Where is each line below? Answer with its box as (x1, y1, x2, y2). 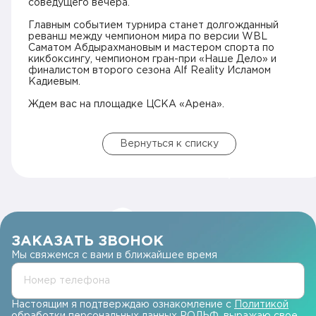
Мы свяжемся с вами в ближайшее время (11, 251, 217, 260)
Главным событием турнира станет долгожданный (28, 21, 279, 30)
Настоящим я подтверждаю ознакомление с (11, 300, 234, 309)
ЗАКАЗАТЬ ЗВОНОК (11, 235, 164, 248)
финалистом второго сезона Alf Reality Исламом (28, 66, 271, 75)
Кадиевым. (28, 78, 80, 86)
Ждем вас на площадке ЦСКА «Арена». (28, 100, 224, 109)
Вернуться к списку (120, 140, 219, 148)
